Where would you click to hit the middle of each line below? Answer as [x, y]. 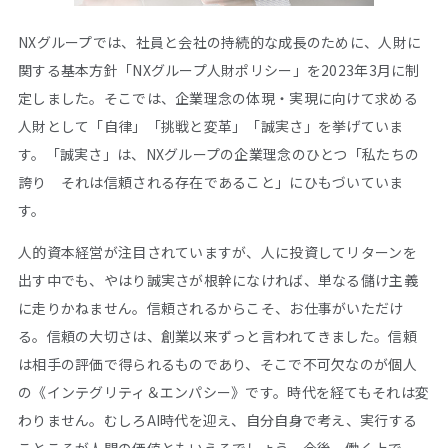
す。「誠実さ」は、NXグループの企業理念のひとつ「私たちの [219, 154]
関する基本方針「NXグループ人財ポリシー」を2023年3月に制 [219, 70]
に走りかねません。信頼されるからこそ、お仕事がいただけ [211, 308]
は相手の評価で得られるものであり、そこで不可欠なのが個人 [217, 364]
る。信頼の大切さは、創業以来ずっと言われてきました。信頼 [217, 336]
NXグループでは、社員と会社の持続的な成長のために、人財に [220, 42]
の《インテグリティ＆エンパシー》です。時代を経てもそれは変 [224, 392]
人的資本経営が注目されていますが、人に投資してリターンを [217, 252]
